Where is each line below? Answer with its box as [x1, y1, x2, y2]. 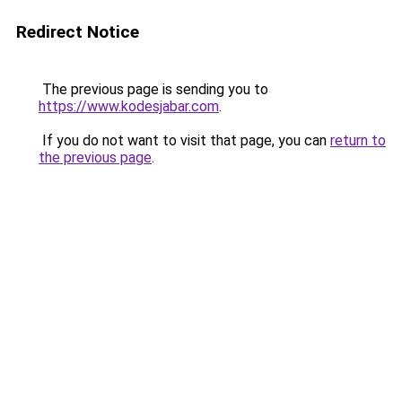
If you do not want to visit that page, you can [39, 132, 330, 149]
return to [330, 132, 386, 149]
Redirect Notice [16, 22, 139, 42]
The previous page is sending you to [39, 81, 268, 98]
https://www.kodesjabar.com [39, 98, 219, 115]
